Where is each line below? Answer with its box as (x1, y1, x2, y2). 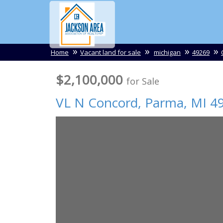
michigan (154, 48, 181, 57)
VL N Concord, (56, 94, 141, 111)
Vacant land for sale (80, 48, 141, 57)
